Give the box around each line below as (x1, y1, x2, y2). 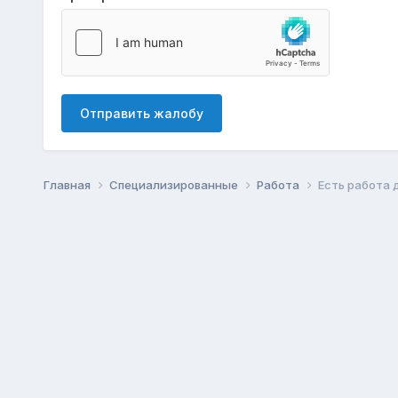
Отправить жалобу (79, 105, 203, 121)
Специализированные (108, 177, 241, 192)
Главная (43, 177, 93, 192)
